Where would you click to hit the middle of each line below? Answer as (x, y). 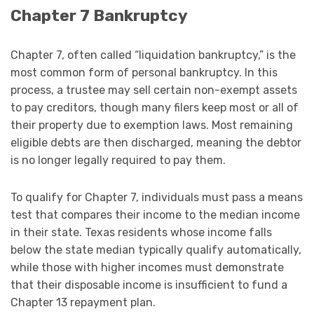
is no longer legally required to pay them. (118, 161)
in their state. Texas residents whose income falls (141, 233)
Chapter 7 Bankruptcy (99, 16)
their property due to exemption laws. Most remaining (152, 125)
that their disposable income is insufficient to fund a (149, 285)
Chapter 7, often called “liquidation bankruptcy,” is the (153, 55)
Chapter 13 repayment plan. (83, 303)
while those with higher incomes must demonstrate (147, 268)
